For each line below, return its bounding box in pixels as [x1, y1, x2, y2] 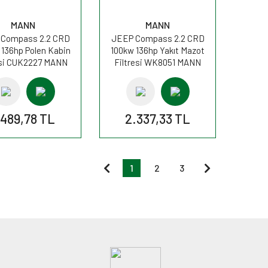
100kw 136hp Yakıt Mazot [111, 44, 205, 56]
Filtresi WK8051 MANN [114, 56, 201, 68]
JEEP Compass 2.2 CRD [111, 32, 205, 44]
